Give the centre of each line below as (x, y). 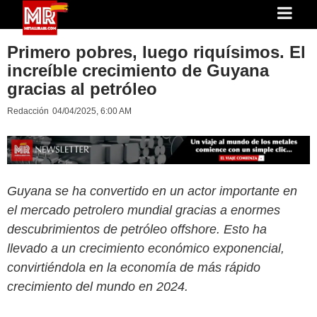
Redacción (28, 111)
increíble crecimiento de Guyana (138, 70)
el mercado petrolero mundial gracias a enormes (144, 210)
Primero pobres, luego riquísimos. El (156, 52)
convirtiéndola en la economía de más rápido (134, 267)
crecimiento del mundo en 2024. (98, 286)
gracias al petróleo (82, 89)
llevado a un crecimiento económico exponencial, (146, 248)
